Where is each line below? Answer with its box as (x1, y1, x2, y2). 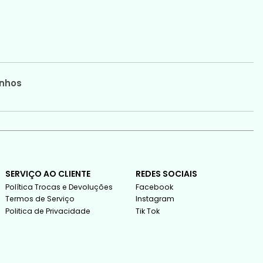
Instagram (135, 194, 174, 204)
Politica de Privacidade (5, 205, 90, 216)
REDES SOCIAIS (135, 167, 197, 180)
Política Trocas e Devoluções (5, 181, 113, 192)
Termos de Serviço (5, 194, 75, 204)
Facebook (135, 181, 173, 192)
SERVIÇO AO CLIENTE (5, 167, 90, 180)
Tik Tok (135, 205, 160, 216)
